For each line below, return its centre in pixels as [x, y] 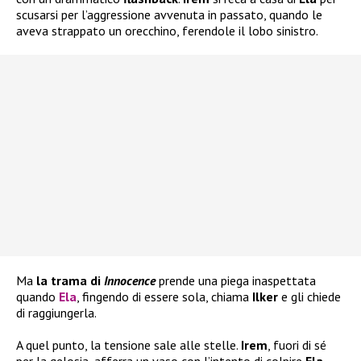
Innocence [130, 280]
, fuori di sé [297, 344]
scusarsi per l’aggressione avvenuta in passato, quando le [169, 14]
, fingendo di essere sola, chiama [164, 296]
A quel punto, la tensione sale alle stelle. [129, 344]
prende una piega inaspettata [236, 280]
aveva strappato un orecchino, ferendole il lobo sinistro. [167, 30]
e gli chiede [309, 296]
